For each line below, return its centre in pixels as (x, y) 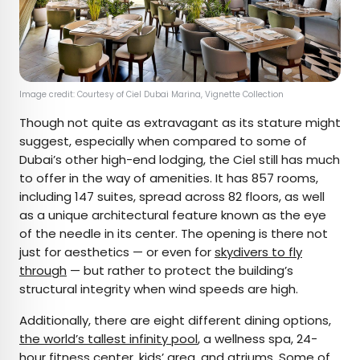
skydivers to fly (258, 252)
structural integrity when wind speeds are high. (160, 289)
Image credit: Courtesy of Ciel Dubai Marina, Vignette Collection (153, 95)
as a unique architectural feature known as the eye (173, 215)
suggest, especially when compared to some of (163, 141)
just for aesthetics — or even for (117, 252)
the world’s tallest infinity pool (108, 339)
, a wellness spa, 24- (258, 339)
